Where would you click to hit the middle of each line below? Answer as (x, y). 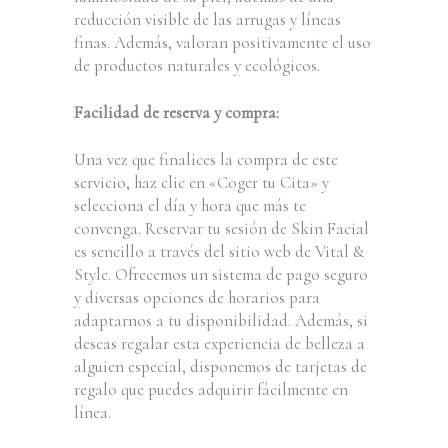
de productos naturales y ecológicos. (197, 65)
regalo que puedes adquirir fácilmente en (211, 389)
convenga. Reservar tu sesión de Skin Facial (221, 228)
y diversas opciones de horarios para (197, 297)
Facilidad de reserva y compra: (176, 112)
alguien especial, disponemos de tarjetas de (220, 366)
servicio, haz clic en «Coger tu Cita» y (201, 182)
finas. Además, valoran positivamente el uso (222, 42)
